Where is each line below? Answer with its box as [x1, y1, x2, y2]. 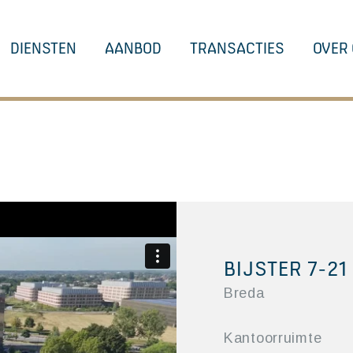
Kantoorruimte [224, 330, 322, 346]
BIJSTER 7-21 [224, 258, 347, 280]
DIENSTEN [10, 39, 76, 57]
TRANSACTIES [190, 39, 284, 57]
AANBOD [105, 39, 162, 57]
